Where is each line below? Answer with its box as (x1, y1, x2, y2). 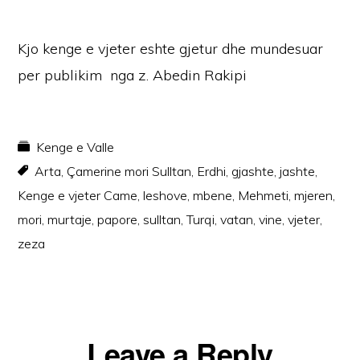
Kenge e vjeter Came (18, 187, 138, 203)
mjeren (294, 187, 333, 203)
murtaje (47, 211, 92, 227)
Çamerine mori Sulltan (67, 163, 192, 179)
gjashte (231, 163, 275, 179)
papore (97, 211, 138, 227)
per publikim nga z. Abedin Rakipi (18, 66, 247, 84)
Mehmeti (238, 187, 289, 203)
